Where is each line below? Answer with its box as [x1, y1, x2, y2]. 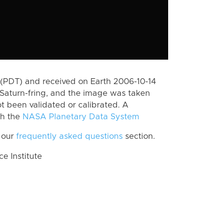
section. [123, 132, 155, 141]
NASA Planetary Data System [22, 112, 139, 121]
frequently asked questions [16, 132, 123, 141]
